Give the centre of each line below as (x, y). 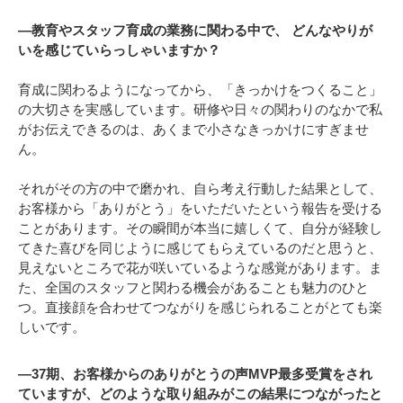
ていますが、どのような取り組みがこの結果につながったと (200, 393)
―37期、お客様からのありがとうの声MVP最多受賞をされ (195, 373)
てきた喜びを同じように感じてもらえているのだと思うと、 (200, 247)
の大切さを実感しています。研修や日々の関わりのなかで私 (200, 109)
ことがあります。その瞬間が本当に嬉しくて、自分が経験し (200, 228)
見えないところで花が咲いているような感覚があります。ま (200, 267)
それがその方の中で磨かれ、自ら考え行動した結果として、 (200, 188)
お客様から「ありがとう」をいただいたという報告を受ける (200, 208)
